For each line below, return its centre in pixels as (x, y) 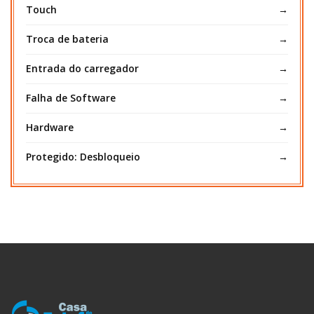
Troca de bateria (67, 39)
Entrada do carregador (82, 68)
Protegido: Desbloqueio (83, 156)
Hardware (50, 127)
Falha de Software (71, 97)
